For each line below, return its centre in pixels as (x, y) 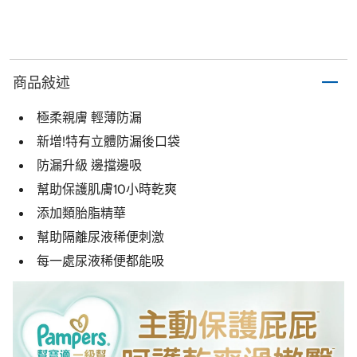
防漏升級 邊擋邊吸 (89, 165)
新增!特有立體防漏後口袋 (108, 141)
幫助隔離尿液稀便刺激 (100, 237)
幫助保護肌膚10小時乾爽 (107, 189)
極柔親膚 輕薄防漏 (89, 118)
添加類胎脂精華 (81, 213)
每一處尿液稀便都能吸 (100, 261)
